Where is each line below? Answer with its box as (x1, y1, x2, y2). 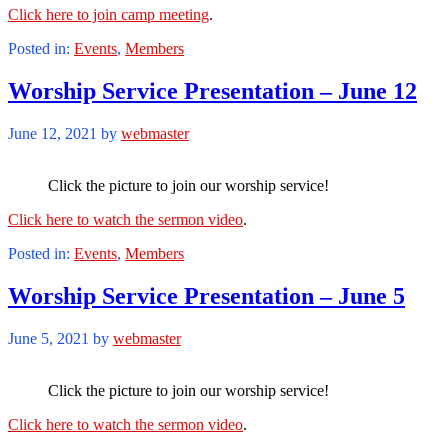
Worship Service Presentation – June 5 (8, 282, 405, 309)
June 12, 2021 (8, 125, 97, 143)
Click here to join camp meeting (8, 6, 209, 24)
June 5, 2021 (8, 329, 89, 347)
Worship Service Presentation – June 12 (8, 78, 417, 105)
